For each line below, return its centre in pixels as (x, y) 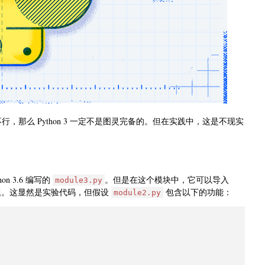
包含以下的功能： (198, 192)
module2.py (137, 192)
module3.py (79, 180)
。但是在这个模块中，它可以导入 (167, 179)
